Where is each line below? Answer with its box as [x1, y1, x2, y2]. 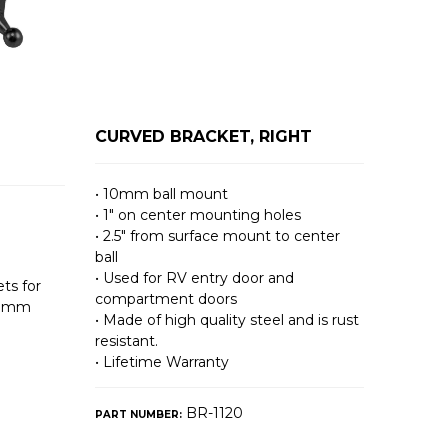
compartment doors [95, 290, 238, 309]
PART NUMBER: [95, 408, 183, 422]
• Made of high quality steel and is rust [95, 311, 360, 330]
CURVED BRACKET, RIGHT [95, 127, 313, 147]
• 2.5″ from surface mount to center [95, 227, 341, 246]
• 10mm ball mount [95, 185, 229, 204]
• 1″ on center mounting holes [95, 206, 302, 225]
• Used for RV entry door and [95, 269, 295, 288]
